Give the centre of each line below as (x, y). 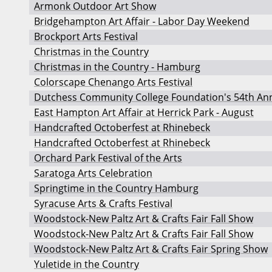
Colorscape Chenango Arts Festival (113, 82)
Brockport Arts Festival (86, 37)
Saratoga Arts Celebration (93, 173)
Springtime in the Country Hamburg (116, 189)
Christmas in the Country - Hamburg (117, 67)
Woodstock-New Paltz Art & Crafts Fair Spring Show (151, 249)
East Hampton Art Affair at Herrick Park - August (144, 113)
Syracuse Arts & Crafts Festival (103, 204)
